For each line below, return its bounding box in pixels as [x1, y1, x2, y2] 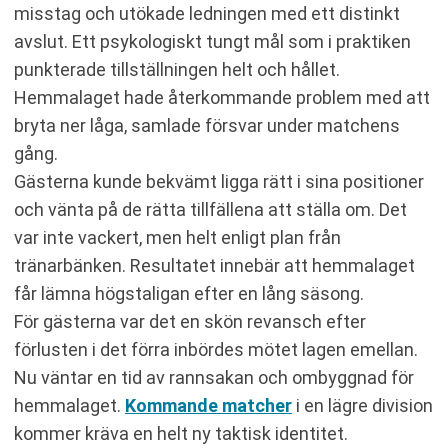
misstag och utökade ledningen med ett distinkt [14, 3, 400, 24]
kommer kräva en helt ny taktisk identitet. [14, 423, 348, 444]
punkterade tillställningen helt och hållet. [14, 59, 340, 80]
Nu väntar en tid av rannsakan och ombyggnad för [14, 367, 414, 388]
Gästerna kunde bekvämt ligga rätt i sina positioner [14, 171, 424, 192]
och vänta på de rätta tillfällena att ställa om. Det [14, 199, 407, 220]
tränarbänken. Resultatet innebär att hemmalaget [14, 255, 415, 276]
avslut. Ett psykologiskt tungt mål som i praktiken [14, 31, 411, 52]
